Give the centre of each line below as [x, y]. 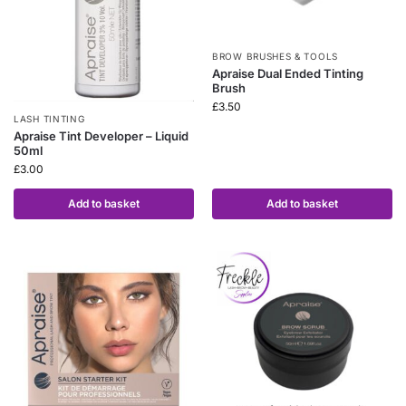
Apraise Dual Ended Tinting [288, 74]
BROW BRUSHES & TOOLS [275, 57]
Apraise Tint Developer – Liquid [101, 136]
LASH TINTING [49, 119]
